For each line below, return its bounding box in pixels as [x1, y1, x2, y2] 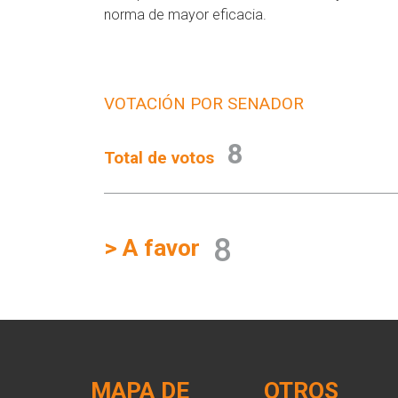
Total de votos [104, 147, 214, 168]
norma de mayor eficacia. [104, 6, 267, 23]
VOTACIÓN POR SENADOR [104, 93, 304, 114]
